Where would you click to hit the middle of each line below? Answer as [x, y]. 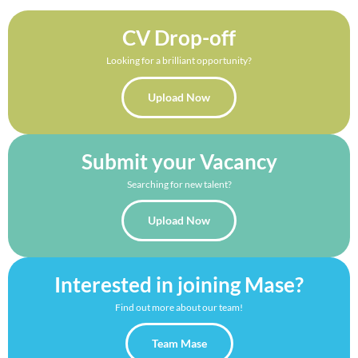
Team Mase [179, 344]
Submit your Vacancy [179, 161]
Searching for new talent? [179, 184]
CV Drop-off [179, 38]
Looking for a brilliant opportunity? [179, 61]
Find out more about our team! [179, 307]
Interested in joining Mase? [179, 284]
